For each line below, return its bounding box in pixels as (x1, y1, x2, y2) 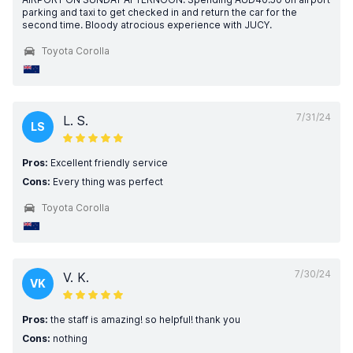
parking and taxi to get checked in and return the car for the (22, 6, 297, 18)
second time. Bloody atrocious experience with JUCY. (22, 19, 272, 31)
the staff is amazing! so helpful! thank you (48, 314, 240, 325)
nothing (50, 333, 87, 344)
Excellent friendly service (48, 157, 168, 169)
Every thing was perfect (50, 176, 163, 188)
